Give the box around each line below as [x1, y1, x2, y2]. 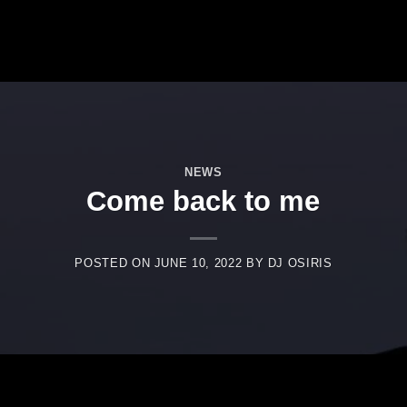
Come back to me [86, 185, 321, 218]
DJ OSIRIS [267, 256, 333, 271]
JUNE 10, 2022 [154, 256, 243, 271]
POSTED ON [74, 256, 154, 271]
